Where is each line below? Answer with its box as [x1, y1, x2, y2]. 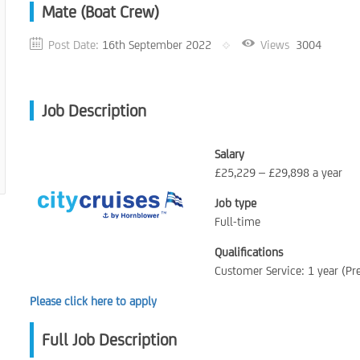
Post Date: [48, 38, 100, 51]
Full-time [215, 215, 261, 228]
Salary [215, 147, 245, 161]
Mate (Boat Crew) [42, 2, 160, 22]
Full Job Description [42, 329, 178, 350]
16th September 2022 [102, 38, 212, 51]
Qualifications [215, 245, 284, 259]
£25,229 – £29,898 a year [215, 166, 343, 179]
